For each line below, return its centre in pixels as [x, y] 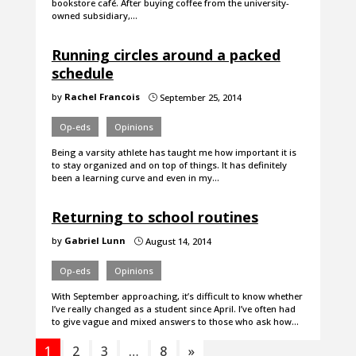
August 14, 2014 [177, 242]
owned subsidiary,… [94, 16]
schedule [82, 74]
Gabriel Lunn [95, 241]
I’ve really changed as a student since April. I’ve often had [173, 309]
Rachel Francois [102, 97]
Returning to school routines [155, 217]
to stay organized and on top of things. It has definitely [169, 165]
